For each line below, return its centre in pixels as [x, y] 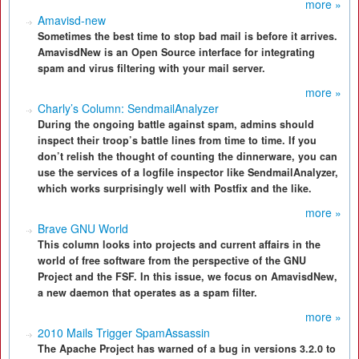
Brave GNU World [83, 228]
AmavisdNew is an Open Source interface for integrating [176, 52]
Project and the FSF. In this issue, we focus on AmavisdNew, [188, 276]
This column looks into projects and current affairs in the [179, 244]
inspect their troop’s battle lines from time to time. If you [177, 140]
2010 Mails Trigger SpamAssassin [124, 333]
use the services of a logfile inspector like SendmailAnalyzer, [188, 172]
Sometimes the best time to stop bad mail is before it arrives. [188, 36]
